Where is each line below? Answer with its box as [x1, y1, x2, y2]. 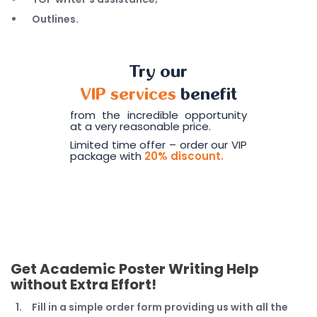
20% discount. [144, 149, 224, 163]
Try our [129, 64, 188, 81]
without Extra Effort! [11, 275, 156, 294]
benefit [175, 86, 237, 103]
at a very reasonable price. [70, 119, 211, 134]
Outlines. [32, 12, 79, 26]
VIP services [80, 86, 176, 103]
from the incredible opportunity [70, 108, 247, 122]
